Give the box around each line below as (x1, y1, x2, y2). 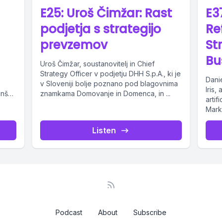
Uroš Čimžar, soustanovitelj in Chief (40, 59, 155, 68)
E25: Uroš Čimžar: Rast (40, 5, 172, 22)
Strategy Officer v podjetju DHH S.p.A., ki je (40, 69, 181, 78)
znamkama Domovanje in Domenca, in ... (40, 89, 171, 98)
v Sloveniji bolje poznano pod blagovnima (40, 79, 178, 88)
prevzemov (40, 37, 108, 54)
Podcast (55, 208, 82, 217)
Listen (92, 125, 116, 136)
